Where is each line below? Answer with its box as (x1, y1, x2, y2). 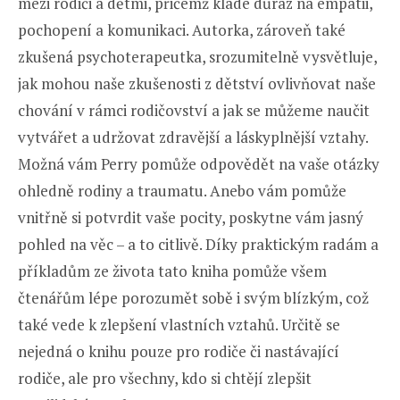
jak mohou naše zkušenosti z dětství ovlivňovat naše (18, 72, 376, 94)
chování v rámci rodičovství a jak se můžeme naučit (18, 99, 370, 121)
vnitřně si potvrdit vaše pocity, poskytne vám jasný (18, 206, 363, 228)
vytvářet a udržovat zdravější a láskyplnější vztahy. (18, 126, 368, 147)
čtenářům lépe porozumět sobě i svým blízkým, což (18, 287, 369, 308)
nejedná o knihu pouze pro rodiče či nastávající (18, 340, 339, 362)
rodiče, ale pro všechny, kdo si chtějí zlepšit (18, 367, 312, 388)
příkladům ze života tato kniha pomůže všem (18, 260, 327, 281)
